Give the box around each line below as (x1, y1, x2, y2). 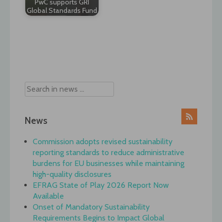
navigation (24, 57, 77, 72)
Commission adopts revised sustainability (33, 137, 172, 147)
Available (33, 191, 64, 201)
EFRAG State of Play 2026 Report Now (33, 180, 169, 190)
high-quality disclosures (33, 169, 111, 179)
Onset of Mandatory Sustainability (33, 202, 150, 212)
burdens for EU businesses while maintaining (33, 159, 184, 168)
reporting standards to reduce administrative (33, 148, 184, 158)
